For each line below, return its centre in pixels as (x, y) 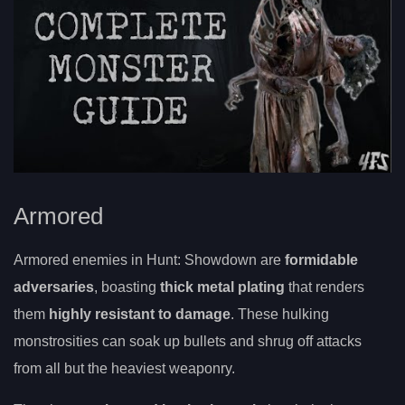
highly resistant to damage (140, 315)
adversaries (54, 287)
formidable (321, 260)
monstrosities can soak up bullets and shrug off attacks (188, 342)
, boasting (127, 287)
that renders (325, 287)
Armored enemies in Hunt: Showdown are (149, 260)
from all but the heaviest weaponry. (124, 369)
